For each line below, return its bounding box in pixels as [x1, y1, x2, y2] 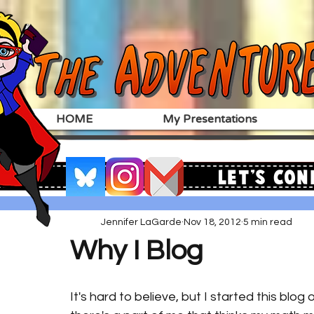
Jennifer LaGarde [101, 217, 182, 227]
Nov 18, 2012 [184, 217, 241, 227]
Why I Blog [70, 236, 203, 265]
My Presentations [163, 112, 257, 126]
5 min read [243, 217, 292, 227]
